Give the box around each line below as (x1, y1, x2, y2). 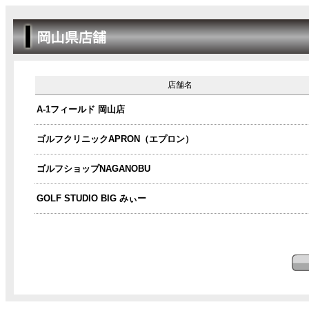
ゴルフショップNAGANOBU (37, 163, 150, 174)
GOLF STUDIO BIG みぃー (37, 193, 146, 203)
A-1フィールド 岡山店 (37, 104, 125, 114)
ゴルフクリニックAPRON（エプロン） (37, 134, 194, 144)
